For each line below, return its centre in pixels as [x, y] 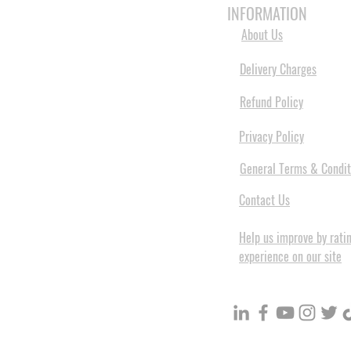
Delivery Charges [278, 69]
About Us [262, 34]
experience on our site [290, 256]
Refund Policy [271, 101]
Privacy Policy [271, 136]
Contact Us [264, 199]
